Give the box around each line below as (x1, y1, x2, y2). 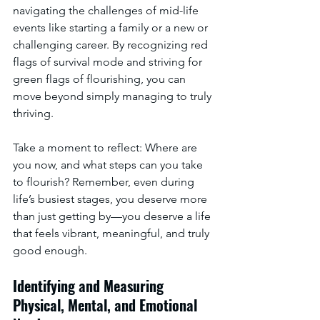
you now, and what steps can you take (13, 158, 206, 171)
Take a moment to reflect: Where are (13, 141, 200, 154)
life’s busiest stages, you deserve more (13, 192, 210, 206)
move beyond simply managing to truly (13, 89, 214, 103)
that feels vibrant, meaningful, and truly (13, 226, 212, 240)
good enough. (13, 244, 87, 257)
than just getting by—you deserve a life (13, 209, 214, 223)
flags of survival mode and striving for (13, 55, 205, 69)
